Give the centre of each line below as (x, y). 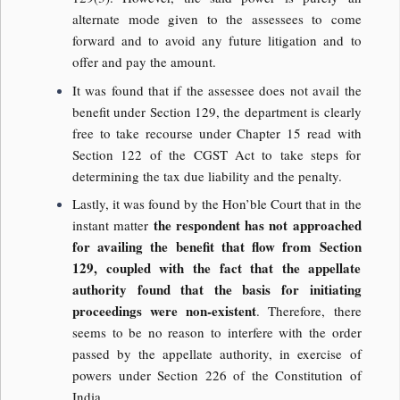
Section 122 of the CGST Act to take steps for (217, 154)
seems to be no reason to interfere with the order (217, 333)
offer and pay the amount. (144, 62)
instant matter (113, 225)
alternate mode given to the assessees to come (217, 19)
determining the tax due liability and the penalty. (207, 175)
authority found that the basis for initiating (217, 290)
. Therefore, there (309, 311)
